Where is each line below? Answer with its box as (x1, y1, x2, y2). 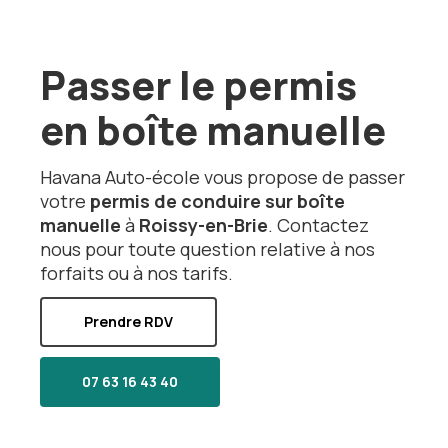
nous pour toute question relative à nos (40, 237, 376, 261)
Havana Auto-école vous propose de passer (40, 165, 406, 189)
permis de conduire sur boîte (90, 189, 346, 213)
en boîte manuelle (40, 103, 387, 157)
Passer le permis (40, 58, 358, 112)
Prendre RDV (84, 312, 174, 331)
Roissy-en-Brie (139, 213, 269, 237)
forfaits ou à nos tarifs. (40, 261, 234, 285)
